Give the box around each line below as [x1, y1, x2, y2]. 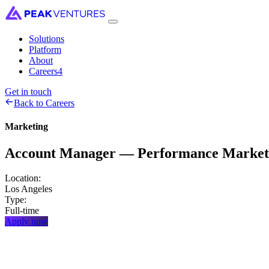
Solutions [29, 34, 64, 44]
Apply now [5, 216, 48, 227]
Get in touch [5, 86, 52, 97]
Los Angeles [5, 184, 52, 195]
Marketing [5, 121, 48, 132]
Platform [29, 44, 61, 55]
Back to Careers [14, 98, 74, 108]
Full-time [5, 205, 39, 216]
